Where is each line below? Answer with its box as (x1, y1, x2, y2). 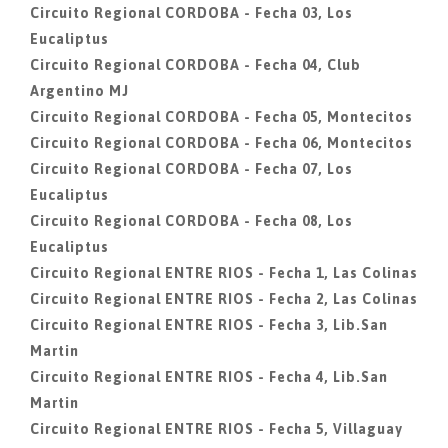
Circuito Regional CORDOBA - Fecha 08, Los (30, 213, 353, 229)
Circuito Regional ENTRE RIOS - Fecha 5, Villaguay (30, 421, 403, 437)
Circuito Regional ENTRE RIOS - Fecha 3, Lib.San (30, 317, 388, 333)
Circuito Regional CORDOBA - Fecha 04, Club (30, 57, 361, 73)
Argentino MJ (30, 83, 129, 99)
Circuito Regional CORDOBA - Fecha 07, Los (30, 161, 353, 177)
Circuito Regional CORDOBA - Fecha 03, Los (30, 5, 353, 21)
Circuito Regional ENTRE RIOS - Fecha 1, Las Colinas (30, 265, 418, 281)
